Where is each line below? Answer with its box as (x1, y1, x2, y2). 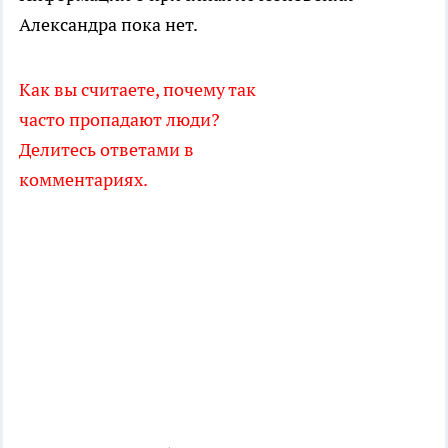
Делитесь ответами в (19, 138, 194, 162)
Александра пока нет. (19, 13, 201, 37)
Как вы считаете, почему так (19, 78, 256, 102)
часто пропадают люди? (19, 108, 220, 132)
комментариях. (19, 168, 148, 192)
